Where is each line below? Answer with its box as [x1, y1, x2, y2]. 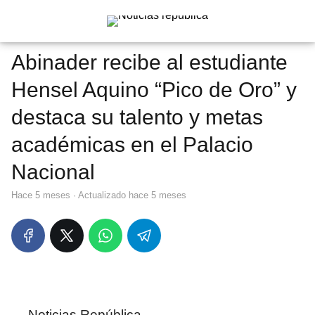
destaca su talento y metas [11, 105, 263, 129]
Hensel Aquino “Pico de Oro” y [11, 78, 297, 101]
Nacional [11, 160, 95, 184]
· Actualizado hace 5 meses [70, 190, 186, 200]
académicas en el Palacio [11, 133, 253, 156]
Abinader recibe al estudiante [11, 51, 288, 74]
